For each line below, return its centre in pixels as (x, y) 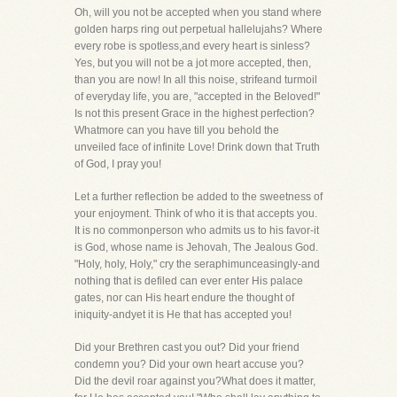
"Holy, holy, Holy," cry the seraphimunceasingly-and (197, 264)
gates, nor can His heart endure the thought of (184, 298)
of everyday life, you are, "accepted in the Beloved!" (197, 97)
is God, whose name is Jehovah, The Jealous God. (196, 247)
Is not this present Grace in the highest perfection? (195, 113)
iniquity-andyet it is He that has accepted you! (183, 315)
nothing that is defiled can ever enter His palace (189, 281)
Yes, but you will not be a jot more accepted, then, (193, 63)
